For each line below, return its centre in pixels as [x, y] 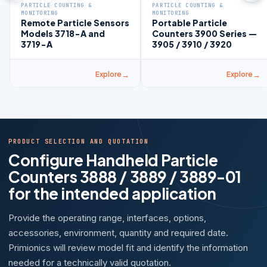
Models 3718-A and [63, 33]
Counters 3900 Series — [204, 33]
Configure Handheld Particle [113, 160]
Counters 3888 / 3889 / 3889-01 [125, 177]
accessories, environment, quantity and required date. [118, 233]
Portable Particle [190, 23]
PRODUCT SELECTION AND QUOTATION [79, 142]
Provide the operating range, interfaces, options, [107, 218]
